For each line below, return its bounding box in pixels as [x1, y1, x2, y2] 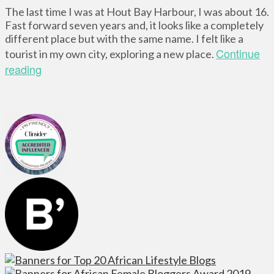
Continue [216, 45, 260, 61]
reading [5, 61, 42, 77]
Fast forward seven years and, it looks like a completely [5, 18, 264, 32]
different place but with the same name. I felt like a [5, 31, 243, 45]
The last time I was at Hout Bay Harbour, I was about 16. [5, 4, 269, 18]
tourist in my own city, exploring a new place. [5, 46, 216, 61]
